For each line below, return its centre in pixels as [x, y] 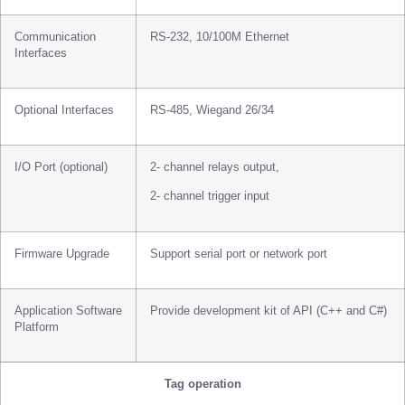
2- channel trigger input [210, 197]
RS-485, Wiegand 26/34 [212, 111]
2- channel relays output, [215, 168]
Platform [37, 328]
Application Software [68, 311]
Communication [55, 38]
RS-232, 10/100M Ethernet [220, 38]
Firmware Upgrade [62, 254]
